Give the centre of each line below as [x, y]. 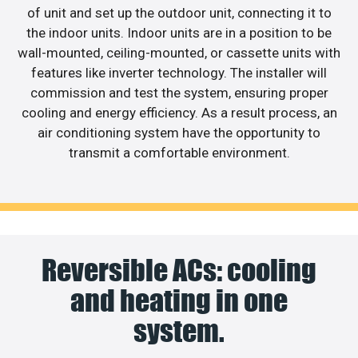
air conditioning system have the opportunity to [179, 132]
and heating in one [179, 301]
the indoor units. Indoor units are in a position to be [179, 32]
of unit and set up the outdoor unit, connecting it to [179, 12]
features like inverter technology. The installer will [179, 72]
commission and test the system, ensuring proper [179, 92]
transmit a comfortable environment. [179, 152]
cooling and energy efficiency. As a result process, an [179, 112]
